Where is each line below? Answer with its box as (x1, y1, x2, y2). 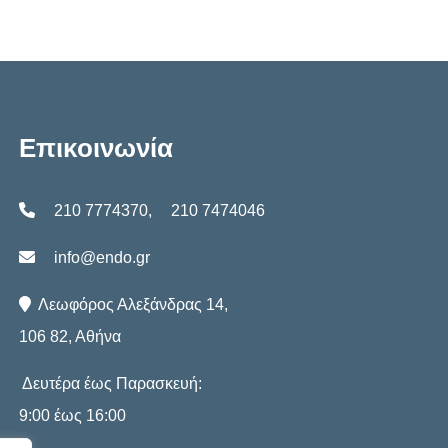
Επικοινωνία (19, 132, 174, 163)
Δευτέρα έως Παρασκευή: (19, 374, 203, 392)
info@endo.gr (54, 248, 151, 266)
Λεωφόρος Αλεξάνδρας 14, (31, 295, 229, 313)
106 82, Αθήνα (19, 327, 122, 345)
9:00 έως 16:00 (19, 406, 127, 424)
